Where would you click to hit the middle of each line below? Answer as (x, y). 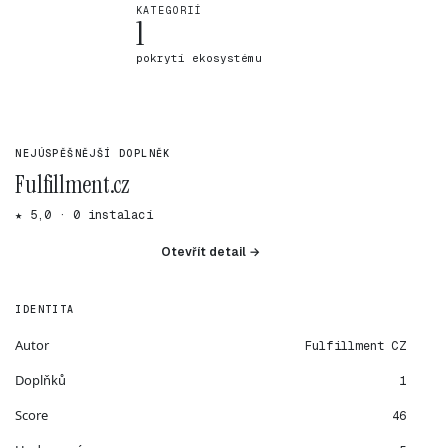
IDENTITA (45, 309)
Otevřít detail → (211, 252)
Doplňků (41, 380)
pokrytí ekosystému (199, 58)
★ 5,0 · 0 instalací (84, 215)
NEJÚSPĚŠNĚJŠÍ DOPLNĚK (93, 153)
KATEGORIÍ (169, 10)
